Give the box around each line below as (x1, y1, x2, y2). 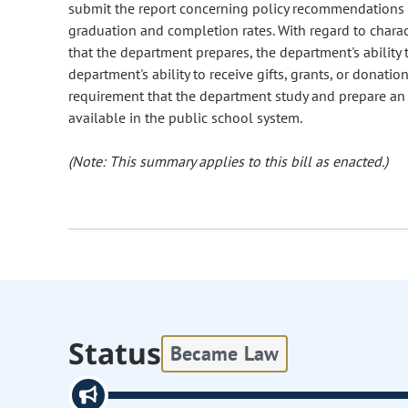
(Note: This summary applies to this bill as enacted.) (68, 152, 388, 171)
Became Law (170, 340, 279, 366)
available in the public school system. (68, 108, 302, 127)
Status (68, 333, 162, 373)
